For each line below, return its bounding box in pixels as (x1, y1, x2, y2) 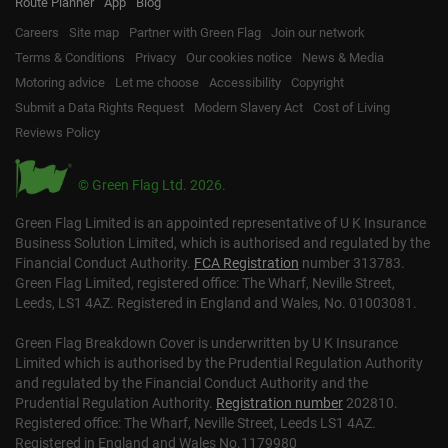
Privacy (135, 50, 176, 65)
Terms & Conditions (15, 50, 125, 65)
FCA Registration (194, 255, 299, 273)
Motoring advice (15, 75, 105, 90)
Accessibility (209, 75, 281, 90)
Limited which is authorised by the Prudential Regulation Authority (15, 355, 423, 373)
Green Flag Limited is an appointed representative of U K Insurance (15, 215, 426, 233)
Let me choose (115, 75, 199, 90)
